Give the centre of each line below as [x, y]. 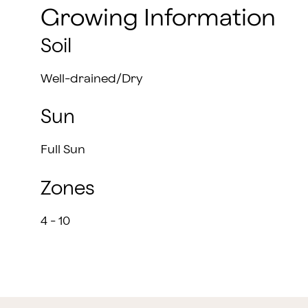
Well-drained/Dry [91, 78]
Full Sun [63, 150]
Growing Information [158, 18]
